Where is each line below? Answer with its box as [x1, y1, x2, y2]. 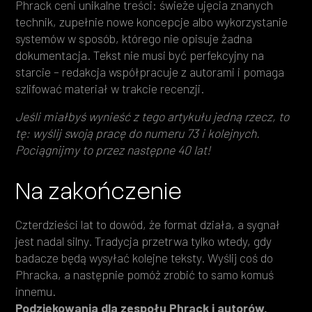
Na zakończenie [15, 173, 182, 205]
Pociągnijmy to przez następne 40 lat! [15, 141, 212, 157]
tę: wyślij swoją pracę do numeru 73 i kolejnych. [15, 125, 260, 141]
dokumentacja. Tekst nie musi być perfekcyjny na [15, 47, 265, 63]
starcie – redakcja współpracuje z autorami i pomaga [15, 63, 285, 79]
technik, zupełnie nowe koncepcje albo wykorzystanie [15, 13, 288, 29]
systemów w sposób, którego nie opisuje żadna [15, 30, 253, 46]
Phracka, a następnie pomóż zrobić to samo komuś [15, 266, 274, 282]
